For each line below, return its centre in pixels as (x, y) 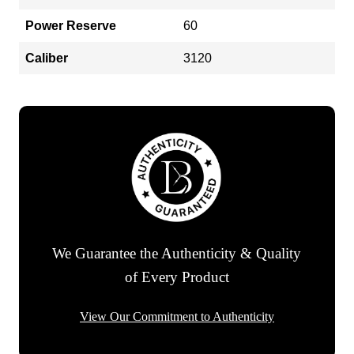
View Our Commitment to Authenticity (177, 317)
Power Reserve (71, 25)
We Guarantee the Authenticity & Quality (177, 254)
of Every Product (177, 277)
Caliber (47, 58)
